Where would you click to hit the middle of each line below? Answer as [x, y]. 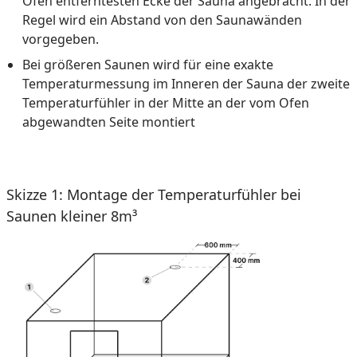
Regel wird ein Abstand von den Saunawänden [162, 20]
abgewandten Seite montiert [109, 122]
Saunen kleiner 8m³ [72, 216]
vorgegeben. [61, 39]
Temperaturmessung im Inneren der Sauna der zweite [186, 83]
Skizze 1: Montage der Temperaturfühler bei [154, 194]
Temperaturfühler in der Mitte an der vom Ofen [166, 102]
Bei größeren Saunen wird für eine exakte [148, 64]
